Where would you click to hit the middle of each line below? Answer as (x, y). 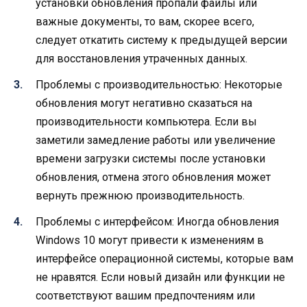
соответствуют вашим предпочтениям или (145, 296)
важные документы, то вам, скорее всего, (145, 21)
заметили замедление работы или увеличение (156, 140)
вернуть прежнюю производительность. (140, 195)
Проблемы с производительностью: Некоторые (159, 84)
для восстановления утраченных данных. (142, 58)
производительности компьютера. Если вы (146, 121)
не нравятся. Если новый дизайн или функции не (160, 278)
